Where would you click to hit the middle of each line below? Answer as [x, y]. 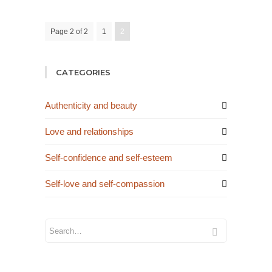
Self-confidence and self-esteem [109, 158]
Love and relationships [89, 131]
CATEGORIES [83, 72]
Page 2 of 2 [69, 32]
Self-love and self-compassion [105, 184]
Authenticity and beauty [91, 105]
